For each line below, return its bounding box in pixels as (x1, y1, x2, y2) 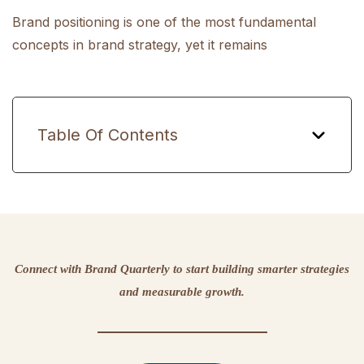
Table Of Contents (37, 125, 178, 145)
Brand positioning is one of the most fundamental (12, 14, 316, 30)
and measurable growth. (119, 285, 245, 298)
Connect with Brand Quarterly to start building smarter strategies (15, 262, 349, 275)
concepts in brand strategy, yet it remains (12, 37, 267, 53)
